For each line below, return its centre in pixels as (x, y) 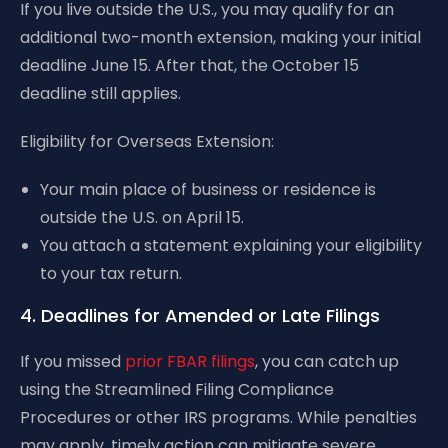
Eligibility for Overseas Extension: (147, 141)
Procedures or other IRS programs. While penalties (218, 417)
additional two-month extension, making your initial (220, 37)
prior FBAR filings (188, 361)
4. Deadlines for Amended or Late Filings (200, 315)
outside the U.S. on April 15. (142, 217)
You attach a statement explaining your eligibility (231, 245)
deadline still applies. (100, 93)
